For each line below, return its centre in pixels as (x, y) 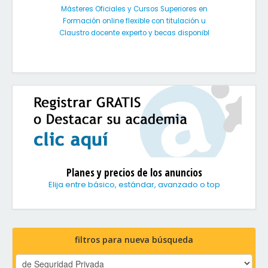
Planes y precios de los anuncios (134, 172)
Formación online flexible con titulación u (134, 21)
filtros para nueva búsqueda (134, 240)
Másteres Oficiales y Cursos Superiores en (134, 9)
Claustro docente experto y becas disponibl (134, 33)
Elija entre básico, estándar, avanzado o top (134, 185)
